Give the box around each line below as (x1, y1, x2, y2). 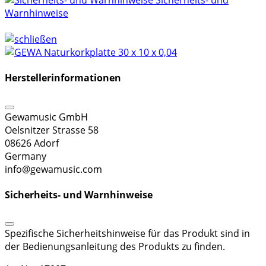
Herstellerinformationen (5, 71, 121, 85)
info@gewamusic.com (5, 162, 102, 176)
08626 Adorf (5, 136, 59, 150)
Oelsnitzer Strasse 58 (5, 123, 99, 137)
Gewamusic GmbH (5, 110, 88, 123)
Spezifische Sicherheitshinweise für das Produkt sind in (5, 227, 250, 240)
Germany (5, 149, 46, 163)
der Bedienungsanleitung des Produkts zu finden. (5, 240, 225, 254)
